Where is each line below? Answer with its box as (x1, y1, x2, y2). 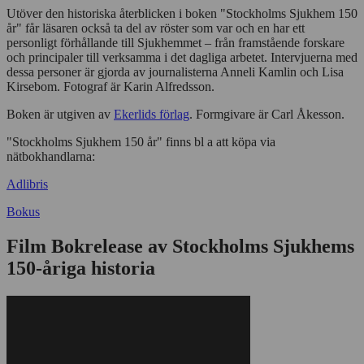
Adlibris (6, 177, 48, 192)
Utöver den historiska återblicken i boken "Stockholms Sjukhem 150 (6, 6, 357, 21)
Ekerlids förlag (114, 107, 189, 122)
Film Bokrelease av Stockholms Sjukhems (6, 236, 354, 258)
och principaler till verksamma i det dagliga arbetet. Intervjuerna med (6, 50, 357, 65)
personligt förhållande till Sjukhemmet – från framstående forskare (6, 36, 344, 50)
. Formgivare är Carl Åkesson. (189, 107, 344, 122)
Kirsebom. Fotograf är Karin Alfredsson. (6, 80, 214, 94)
